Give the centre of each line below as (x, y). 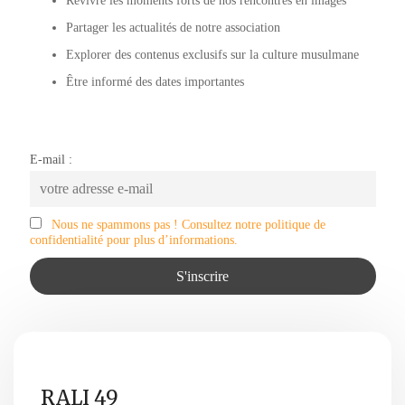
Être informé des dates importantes (155, 82)
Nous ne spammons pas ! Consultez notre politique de (188, 225)
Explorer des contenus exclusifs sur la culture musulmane (212, 55)
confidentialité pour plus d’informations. (133, 240)
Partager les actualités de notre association (173, 28)
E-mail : (51, 160)
